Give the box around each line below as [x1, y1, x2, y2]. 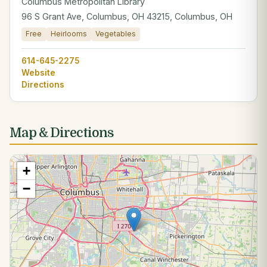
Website [21, 68, 56, 78]
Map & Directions [10, 125, 114, 140]
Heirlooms [50, 29, 87, 39]
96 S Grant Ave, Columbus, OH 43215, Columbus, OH [21, 11, 233, 21]
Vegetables [95, 29, 136, 39]
